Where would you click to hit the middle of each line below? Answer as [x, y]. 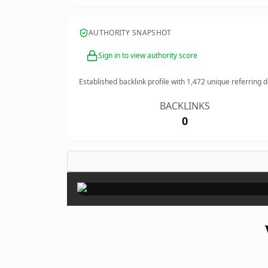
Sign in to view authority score [148, 55]
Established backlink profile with [133, 82]
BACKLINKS [185, 106]
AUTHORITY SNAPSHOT [130, 33]
